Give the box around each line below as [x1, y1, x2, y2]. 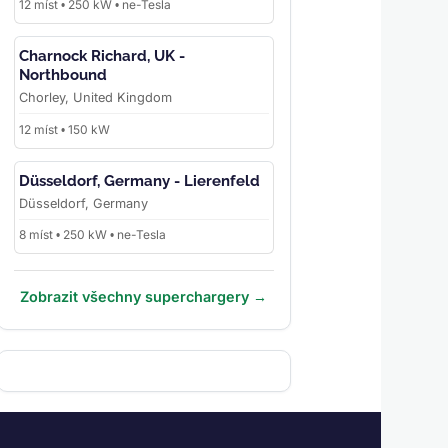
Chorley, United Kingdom [18, 89, 172, 105]
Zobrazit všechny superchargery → [20, 288, 268, 306]
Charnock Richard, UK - [18, 46, 185, 65]
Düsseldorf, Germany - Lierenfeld [18, 171, 260, 190]
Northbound [18, 65, 107, 84]
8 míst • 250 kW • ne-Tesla [18, 227, 166, 243]
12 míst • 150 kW [18, 121, 110, 137]
